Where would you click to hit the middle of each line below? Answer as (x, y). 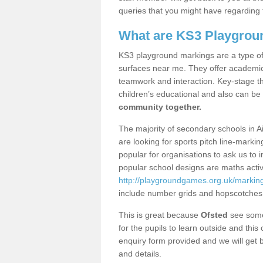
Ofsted (214, 215)
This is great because (160, 215)
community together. (160, 107)
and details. (141, 254)
